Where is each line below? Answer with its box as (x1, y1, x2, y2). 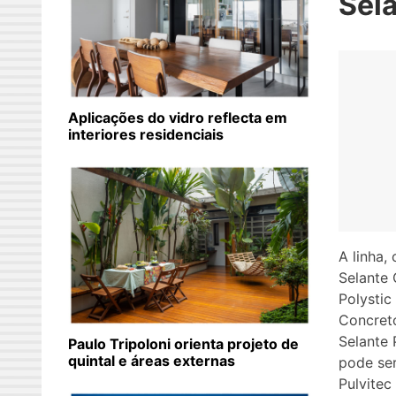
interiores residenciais (68, 126, 224, 144)
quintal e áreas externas (68, 352, 235, 370)
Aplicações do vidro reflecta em (68, 109, 287, 127)
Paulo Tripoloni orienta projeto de (68, 335, 299, 354)
